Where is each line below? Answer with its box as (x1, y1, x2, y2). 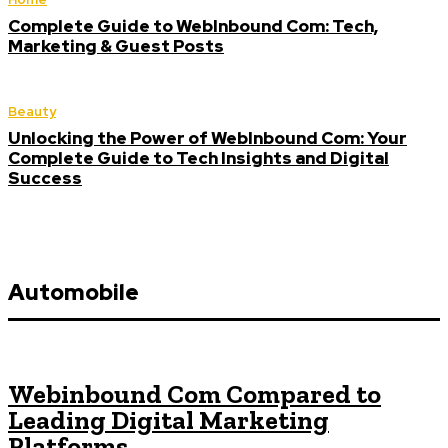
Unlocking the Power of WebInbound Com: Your (8, 127, 407, 149)
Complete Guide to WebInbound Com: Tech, (8, 15, 378, 37)
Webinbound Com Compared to (8, 378, 381, 410)
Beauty (8, 103, 56, 120)
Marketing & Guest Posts (8, 35, 224, 57)
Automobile (8, 278, 139, 307)
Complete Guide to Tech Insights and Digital (8, 147, 389, 169)
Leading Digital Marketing (8, 404, 329, 436)
